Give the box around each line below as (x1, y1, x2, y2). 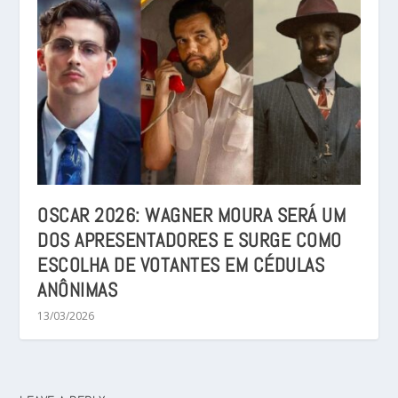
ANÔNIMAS (37, 276, 118, 302)
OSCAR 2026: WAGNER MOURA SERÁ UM (37, 202, 346, 227)
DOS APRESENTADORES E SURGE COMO (37, 227, 342, 252)
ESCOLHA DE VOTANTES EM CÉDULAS (37, 251, 325, 277)
